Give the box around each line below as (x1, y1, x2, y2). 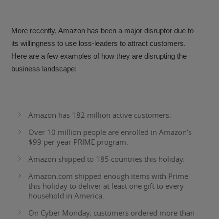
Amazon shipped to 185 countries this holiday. (28, 154, 185, 164)
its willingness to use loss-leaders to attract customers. (11, 39, 188, 48)
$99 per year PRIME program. (28, 137, 129, 147)
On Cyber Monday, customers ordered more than (28, 208, 195, 218)
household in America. (28, 191, 105, 201)
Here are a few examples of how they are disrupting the (11, 52, 187, 61)
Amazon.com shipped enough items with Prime (28, 171, 189, 181)
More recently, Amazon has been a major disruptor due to (11, 26, 194, 35)
